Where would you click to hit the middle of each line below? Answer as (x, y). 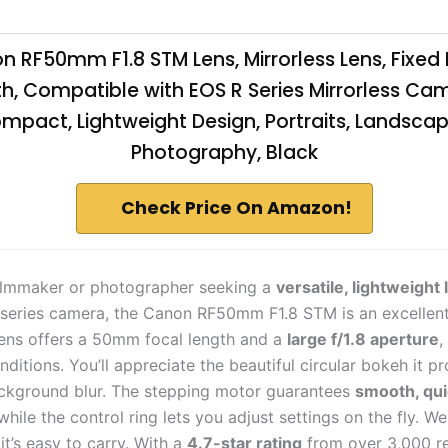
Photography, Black (224, 152)
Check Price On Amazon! (236, 207)
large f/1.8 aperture (363, 338)
